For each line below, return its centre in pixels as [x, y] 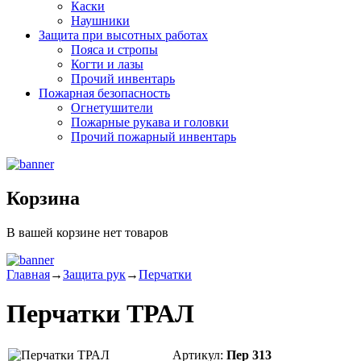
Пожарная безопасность [104, 93]
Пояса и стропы [114, 50]
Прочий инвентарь [123, 79]
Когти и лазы [107, 64]
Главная [28, 274]
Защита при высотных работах [123, 35]
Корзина [43, 198]
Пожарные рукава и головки [150, 122]
